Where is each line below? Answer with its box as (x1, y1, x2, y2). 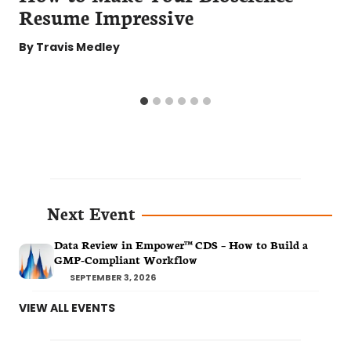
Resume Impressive (19, 2, 194, 31)
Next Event (47, 201, 136, 226)
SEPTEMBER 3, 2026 (70, 271, 156, 284)
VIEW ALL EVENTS (19, 299, 115, 316)
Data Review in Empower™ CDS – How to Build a (54, 237, 308, 253)
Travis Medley (36, 39, 121, 56)
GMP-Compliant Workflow (54, 251, 197, 268)
